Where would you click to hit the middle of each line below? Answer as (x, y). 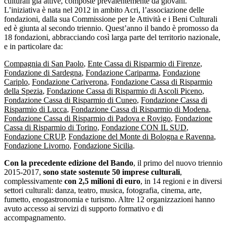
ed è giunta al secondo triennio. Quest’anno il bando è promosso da (111, 28)
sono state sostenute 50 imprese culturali (111, 172)
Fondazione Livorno (37, 145)
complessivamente (34, 181)
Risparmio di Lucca (35, 109)
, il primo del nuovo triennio (178, 163)
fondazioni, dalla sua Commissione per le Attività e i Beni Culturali (111, 19)
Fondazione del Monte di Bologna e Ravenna (141, 136)
